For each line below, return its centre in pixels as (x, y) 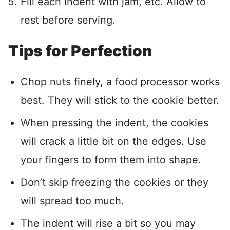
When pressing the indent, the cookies (114, 123)
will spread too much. (72, 201)
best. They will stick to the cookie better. (120, 100)
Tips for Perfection (80, 51)
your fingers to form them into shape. (111, 160)
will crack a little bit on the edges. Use (113, 141)
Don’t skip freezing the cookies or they (114, 183)
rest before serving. (68, 20)
